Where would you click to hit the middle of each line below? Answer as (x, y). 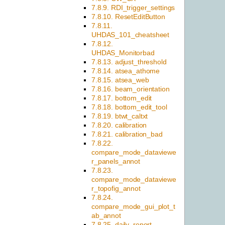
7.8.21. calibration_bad (127, 134)
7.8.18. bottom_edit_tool (129, 107)
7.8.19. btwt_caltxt (120, 116)
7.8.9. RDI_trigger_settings (133, 8)
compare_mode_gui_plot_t (133, 207)
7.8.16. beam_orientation (131, 89)
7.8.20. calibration (119, 125)
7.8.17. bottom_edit (122, 98)
